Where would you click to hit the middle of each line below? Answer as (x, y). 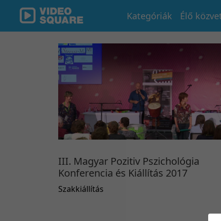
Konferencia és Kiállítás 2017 (123, 173)
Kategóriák (149, 16)
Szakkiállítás (81, 189)
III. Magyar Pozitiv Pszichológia (129, 161)
